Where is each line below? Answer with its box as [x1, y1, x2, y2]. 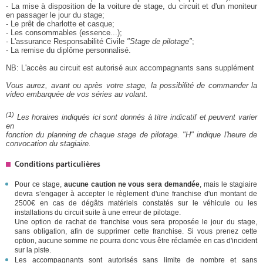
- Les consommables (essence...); [6, 28, 122, 38]
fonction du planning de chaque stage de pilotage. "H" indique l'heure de [6, 130, 257, 139]
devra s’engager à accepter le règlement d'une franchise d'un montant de [15, 189, 257, 198]
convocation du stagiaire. [6, 139, 91, 148]
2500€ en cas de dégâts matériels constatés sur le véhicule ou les [15, 198, 257, 207]
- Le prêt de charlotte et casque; [6, 19, 114, 29]
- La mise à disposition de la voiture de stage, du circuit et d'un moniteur [6, 2, 257, 11]
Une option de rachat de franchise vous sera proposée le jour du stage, [15, 217, 257, 226]
